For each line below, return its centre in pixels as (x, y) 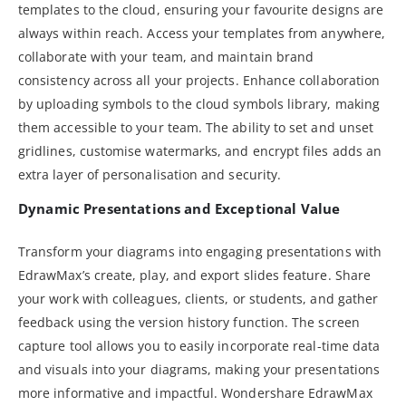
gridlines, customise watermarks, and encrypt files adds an (200, 150)
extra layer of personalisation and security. (150, 174)
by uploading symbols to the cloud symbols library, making (199, 103)
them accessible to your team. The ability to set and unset (196, 127)
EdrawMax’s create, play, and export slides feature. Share (194, 275)
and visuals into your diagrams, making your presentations (199, 369)
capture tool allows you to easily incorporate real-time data (199, 345)
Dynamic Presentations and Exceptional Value (179, 208)
